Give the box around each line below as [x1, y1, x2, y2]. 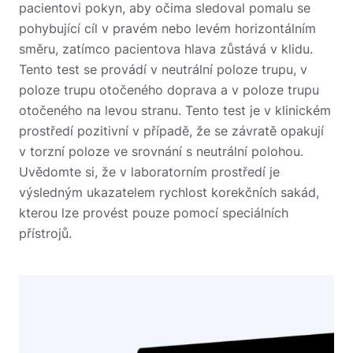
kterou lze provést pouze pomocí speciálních [19, 205, 288, 221]
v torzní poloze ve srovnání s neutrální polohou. [19, 143, 303, 159]
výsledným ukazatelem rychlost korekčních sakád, [19, 184, 319, 200]
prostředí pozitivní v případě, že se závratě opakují [19, 123, 324, 139]
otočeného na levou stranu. [19, 102, 185, 118]
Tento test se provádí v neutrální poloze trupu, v [19, 61, 307, 77]
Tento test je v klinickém [185, 102, 331, 118]
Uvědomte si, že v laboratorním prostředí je [19, 164, 280, 180]
